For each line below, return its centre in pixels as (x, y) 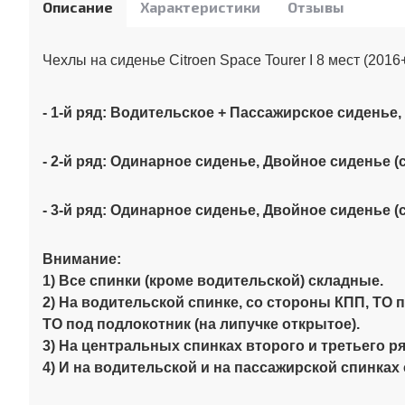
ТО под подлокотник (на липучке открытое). (201, 324)
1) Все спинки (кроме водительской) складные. (213, 280)
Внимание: (82, 259)
